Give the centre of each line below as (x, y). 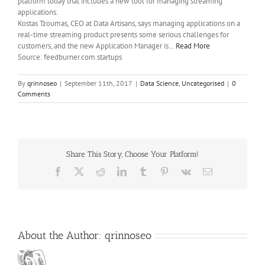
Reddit (117, 171)
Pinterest (184, 171)
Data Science (159, 83)
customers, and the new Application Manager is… (97, 46)
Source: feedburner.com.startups (70, 57)
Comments (34, 93)
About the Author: (61, 235)
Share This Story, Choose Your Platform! (132, 154)
